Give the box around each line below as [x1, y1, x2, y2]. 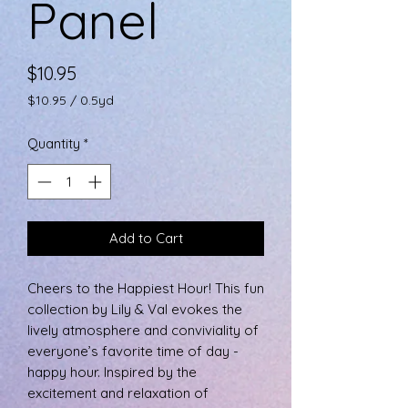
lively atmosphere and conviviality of [27, 321, 259, 339]
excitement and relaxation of [27, 383, 209, 402]
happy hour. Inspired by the [27, 362, 197, 381]
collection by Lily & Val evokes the [27, 300, 242, 318]
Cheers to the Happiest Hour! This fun [27, 279, 264, 297]
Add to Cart [108, 229, 183, 247]
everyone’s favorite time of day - [27, 342, 239, 360]
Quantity [27, 135, 80, 153]
